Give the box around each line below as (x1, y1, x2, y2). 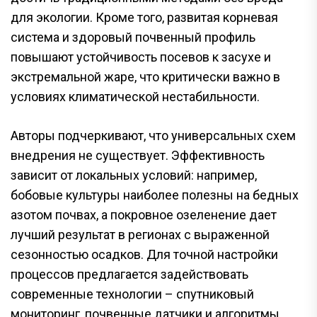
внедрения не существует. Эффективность (11, 147, 265, 163)
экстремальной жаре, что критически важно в (11, 69, 280, 84)
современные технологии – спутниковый (11, 286, 254, 301)
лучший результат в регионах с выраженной (11, 226, 270, 242)
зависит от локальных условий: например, (11, 167, 257, 183)
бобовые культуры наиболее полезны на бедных (11, 187, 299, 202)
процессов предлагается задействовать (11, 266, 248, 282)
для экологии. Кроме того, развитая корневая (11, 9, 278, 25)
